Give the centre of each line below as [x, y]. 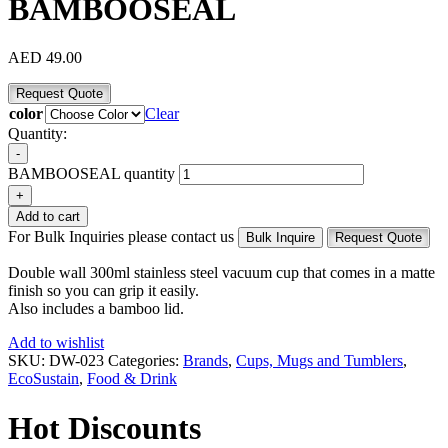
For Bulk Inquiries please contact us [121, 237]
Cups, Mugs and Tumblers [319, 361]
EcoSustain [43, 379]
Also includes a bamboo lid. [96, 309]
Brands [205, 361]
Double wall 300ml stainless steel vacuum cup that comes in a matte [221, 273]
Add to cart [48, 217]
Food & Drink [132, 379]
